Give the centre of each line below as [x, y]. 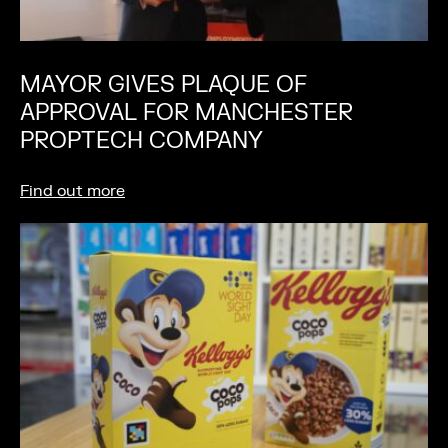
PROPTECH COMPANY [141, 141]
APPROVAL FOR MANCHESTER [186, 113]
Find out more [72, 191]
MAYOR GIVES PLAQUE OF [163, 85]
